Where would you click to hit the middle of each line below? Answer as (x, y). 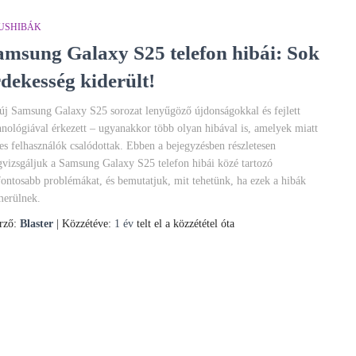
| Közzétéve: (84, 224)
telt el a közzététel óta (184, 224)
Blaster (37, 224)
